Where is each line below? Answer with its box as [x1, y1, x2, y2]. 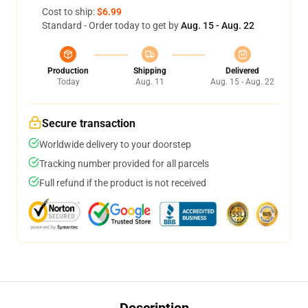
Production [47, 66, 89, 76]
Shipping [133, 66, 166, 76]
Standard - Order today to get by [42, 20, 181, 31]
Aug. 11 [135, 77, 164, 87]
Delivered [225, 66, 259, 76]
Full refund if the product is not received [39, 177, 206, 188]
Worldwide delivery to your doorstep [39, 139, 191, 150]
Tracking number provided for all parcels [39, 158, 209, 169]
